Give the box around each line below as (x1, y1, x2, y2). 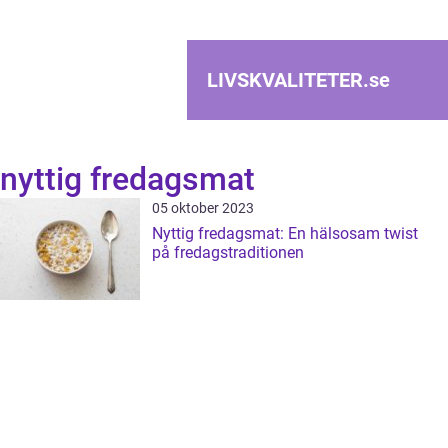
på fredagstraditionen (152, 243, 304, 262)
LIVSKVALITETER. (207, 68, 369, 92)
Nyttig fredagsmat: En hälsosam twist (152, 224, 418, 243)
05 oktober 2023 (152, 200, 254, 216)
